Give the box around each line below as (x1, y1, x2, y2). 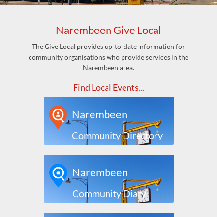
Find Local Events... (73, 82, 144, 93)
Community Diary (72, 187, 146, 199)
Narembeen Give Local (56, 23, 161, 36)
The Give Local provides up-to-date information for (32, 42, 185, 50)
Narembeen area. (83, 63, 134, 72)
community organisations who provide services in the (29, 53, 188, 61)
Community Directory (72, 129, 163, 141)
